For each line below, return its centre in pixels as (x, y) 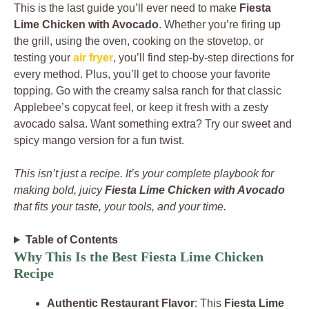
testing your (43, 58)
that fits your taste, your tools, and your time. (120, 207)
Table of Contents (71, 240)
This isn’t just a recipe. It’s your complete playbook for (144, 173)
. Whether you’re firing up (220, 24)
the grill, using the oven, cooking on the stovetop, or (139, 41)
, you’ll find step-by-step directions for (203, 58)
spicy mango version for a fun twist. (99, 140)
